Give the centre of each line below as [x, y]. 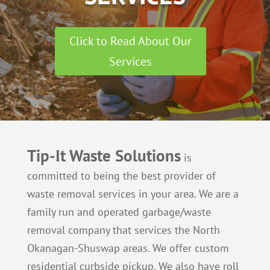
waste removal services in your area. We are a [133, 194]
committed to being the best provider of [121, 176]
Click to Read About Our [130, 41]
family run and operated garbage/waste [119, 212]
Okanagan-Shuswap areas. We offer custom [128, 248]
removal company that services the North [123, 230]
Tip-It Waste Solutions [104, 156]
